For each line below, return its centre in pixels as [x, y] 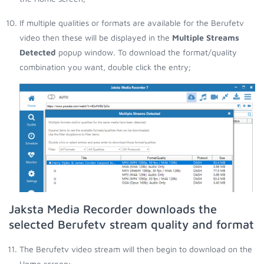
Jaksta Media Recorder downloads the [113, 209]
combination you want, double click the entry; [105, 67]
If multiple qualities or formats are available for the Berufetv [132, 22]
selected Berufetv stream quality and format [131, 224]
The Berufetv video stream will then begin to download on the [136, 249]
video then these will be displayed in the [96, 37]
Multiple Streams [206, 37]
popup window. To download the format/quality [146, 52]
